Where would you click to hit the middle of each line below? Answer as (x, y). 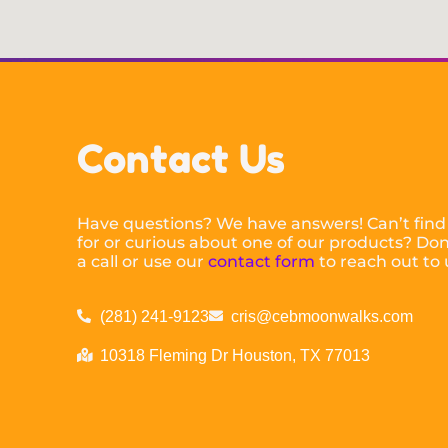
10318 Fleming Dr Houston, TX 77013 (234, 355)
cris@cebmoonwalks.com (322, 316)
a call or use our (143, 261)
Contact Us (181, 158)
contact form (262, 261)
